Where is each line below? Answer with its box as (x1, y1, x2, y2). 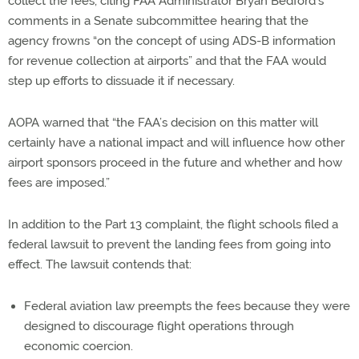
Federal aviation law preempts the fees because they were (24, 298, 350, 313)
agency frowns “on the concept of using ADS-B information (8, 33, 336, 48)
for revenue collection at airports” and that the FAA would (8, 53, 326, 68)
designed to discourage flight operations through (24, 318, 294, 333)
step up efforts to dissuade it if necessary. (8, 73, 235, 88)
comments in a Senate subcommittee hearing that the (8, 13, 309, 28)
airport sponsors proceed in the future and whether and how (8, 155, 342, 170)
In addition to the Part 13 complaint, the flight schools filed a (8, 216, 338, 232)
